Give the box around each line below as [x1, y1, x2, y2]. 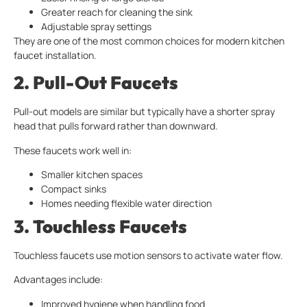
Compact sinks [41, 182, 106, 196]
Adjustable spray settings [41, 19, 151, 33]
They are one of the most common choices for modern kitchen [14, 34, 284, 47]
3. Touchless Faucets [14, 215, 187, 238]
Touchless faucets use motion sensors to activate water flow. [14, 249, 283, 262]
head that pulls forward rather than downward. [14, 119, 218, 133]
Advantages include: [14, 273, 103, 286]
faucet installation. [14, 48, 97, 62]
